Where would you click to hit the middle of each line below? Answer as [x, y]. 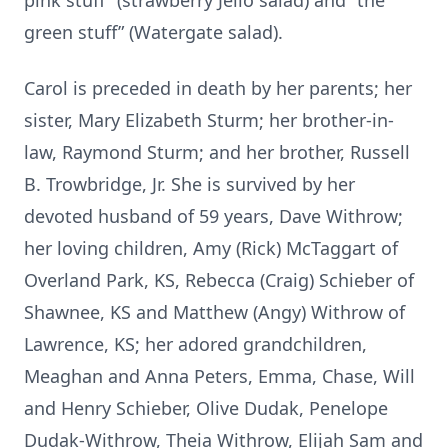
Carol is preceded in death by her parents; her [218, 88]
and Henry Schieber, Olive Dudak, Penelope [206, 408]
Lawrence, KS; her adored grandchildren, [195, 344]
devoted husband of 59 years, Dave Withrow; [213, 216]
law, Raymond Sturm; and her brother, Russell [217, 152]
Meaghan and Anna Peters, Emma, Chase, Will [219, 376]
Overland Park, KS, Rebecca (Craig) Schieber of [219, 280]
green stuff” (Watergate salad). [153, 32]
